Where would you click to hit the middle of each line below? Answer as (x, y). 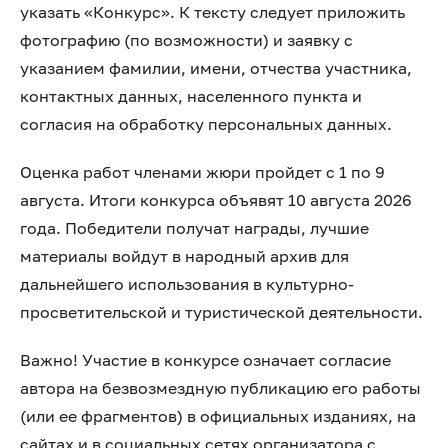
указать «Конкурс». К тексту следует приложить (212, 12)
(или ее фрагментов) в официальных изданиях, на (218, 416)
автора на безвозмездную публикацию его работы (220, 388)
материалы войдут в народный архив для (184, 256)
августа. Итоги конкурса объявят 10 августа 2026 (216, 200)
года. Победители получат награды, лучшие (194, 228)
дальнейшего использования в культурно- (187, 284)
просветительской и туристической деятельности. (221, 312)
